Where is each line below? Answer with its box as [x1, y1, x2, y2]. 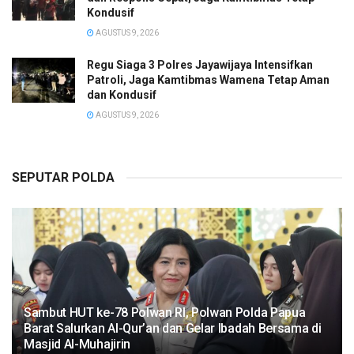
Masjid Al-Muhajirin [24, 337, 130, 352]
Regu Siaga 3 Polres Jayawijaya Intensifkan [87, 58, 313, 71]
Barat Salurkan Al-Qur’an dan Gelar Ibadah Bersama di [24, 321, 322, 336]
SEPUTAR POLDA [12, 170, 115, 185]
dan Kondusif [87, 88, 156, 101]
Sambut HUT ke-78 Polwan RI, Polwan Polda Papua [24, 305, 306, 320]
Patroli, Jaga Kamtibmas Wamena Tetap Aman [87, 73, 330, 86]
